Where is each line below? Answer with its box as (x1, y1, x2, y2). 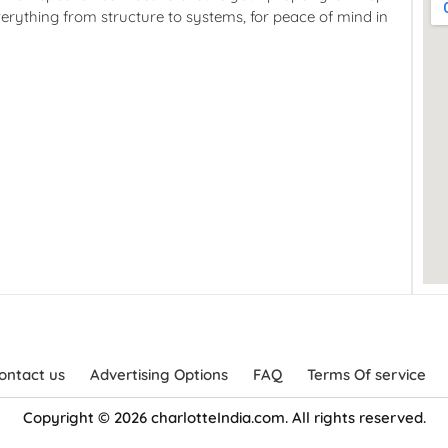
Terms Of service (306, 365, 426, 385)
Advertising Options (89, 365, 228, 385)
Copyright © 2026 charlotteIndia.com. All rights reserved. (22, 408, 426, 428)
